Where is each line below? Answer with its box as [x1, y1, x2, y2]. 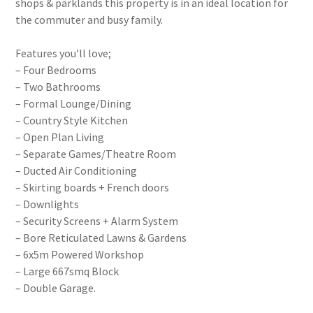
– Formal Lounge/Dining [15, 96, 132, 110]
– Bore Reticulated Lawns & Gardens [15, 231, 187, 245]
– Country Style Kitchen [15, 113, 129, 127]
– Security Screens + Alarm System [15, 214, 179, 228]
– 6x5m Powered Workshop [15, 247, 145, 261]
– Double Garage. [15, 281, 96, 295]
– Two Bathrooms [15, 80, 101, 94]
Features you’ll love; [15, 46, 112, 60]
